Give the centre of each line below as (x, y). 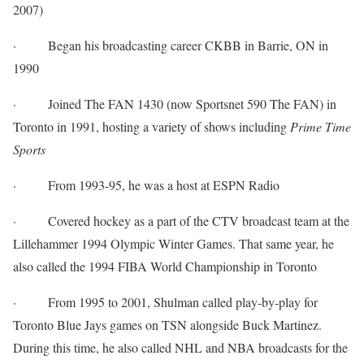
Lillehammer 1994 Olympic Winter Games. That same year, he (173, 243)
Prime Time (321, 126)
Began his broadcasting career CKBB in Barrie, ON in (188, 45)
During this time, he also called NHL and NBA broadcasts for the (180, 347)
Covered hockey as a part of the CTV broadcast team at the (199, 221)
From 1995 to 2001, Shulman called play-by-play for (183, 302)
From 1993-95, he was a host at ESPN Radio (164, 185)
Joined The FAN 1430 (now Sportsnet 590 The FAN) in (192, 104)
